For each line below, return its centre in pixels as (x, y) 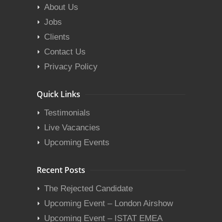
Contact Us (65, 52)
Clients (57, 37)
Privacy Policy (71, 67)
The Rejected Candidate (88, 189)
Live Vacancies (72, 128)
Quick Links (58, 94)
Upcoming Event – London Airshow (109, 203)
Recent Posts (61, 170)
